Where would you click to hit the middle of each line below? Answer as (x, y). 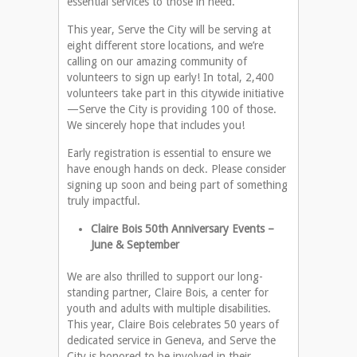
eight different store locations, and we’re (165, 46)
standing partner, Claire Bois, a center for (168, 293)
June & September (135, 245)
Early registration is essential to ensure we (169, 153)
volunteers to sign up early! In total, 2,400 (171, 78)
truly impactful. (104, 201)
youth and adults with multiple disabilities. (169, 309)
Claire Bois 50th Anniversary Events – (182, 229)
